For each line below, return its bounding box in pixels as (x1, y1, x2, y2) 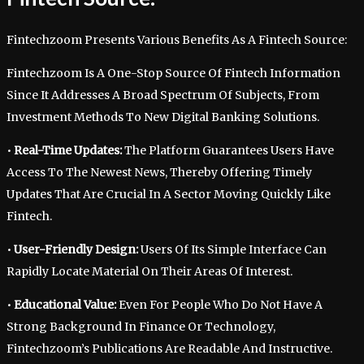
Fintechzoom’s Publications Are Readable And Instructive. (6, 341, 332, 357)
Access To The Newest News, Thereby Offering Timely (6, 165, 312, 180)
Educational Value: (14, 297, 116, 313)
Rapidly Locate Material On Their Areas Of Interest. (6, 264, 292, 279)
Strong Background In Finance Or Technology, (6, 319, 275, 335)
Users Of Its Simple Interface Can (138, 242, 327, 258)
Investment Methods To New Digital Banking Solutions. (6, 110, 319, 125)
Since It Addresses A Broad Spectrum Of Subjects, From (6, 88, 319, 103)
